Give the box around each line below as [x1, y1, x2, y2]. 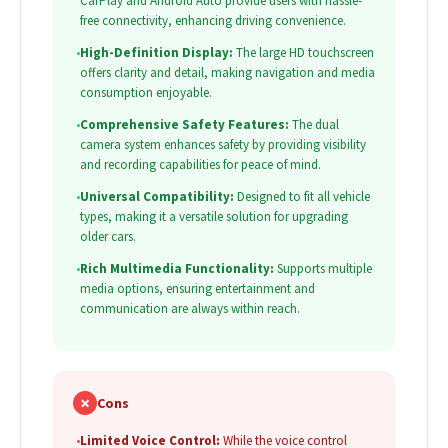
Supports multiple [274, 260, 372, 278]
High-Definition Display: [80, 44, 233, 62]
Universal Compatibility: [80, 188, 234, 206]
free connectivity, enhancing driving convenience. [80, 12, 346, 30]
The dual [289, 116, 339, 134]
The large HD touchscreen [233, 44, 374, 62]
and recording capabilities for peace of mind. [80, 156, 321, 174]
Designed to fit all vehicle [234, 188, 370, 206]
